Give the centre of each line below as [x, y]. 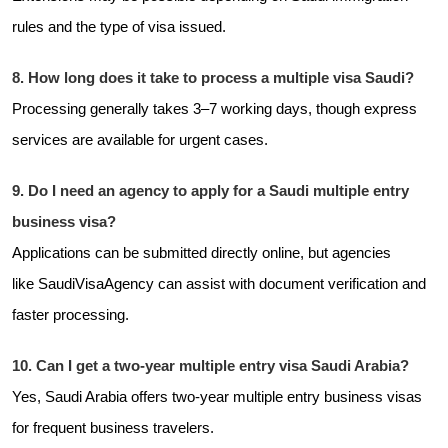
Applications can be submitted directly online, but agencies [201, 252]
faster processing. [70, 314]
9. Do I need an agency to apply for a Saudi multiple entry [210, 190]
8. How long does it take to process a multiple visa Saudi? [213, 77]
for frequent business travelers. [113, 427]
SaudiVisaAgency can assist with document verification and [232, 283]
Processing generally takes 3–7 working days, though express [214, 108]
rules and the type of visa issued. [119, 26]
